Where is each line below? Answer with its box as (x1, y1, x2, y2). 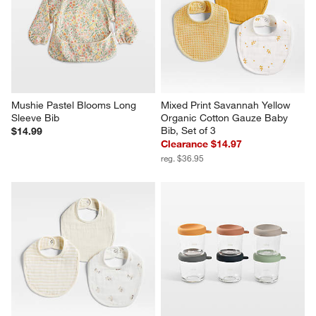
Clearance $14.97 (161, 138, 242, 151)
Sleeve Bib (11, 111, 60, 125)
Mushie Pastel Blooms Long (11, 99, 140, 112)
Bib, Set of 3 (161, 124, 216, 138)
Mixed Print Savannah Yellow (161, 99, 293, 112)
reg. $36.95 (161, 152, 204, 164)
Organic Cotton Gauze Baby (161, 111, 291, 125)
